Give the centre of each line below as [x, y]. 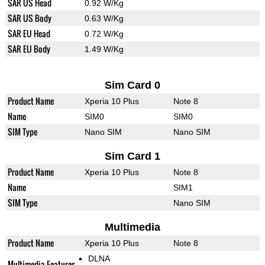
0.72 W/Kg [104, 34]
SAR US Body [29, 18]
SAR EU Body [29, 49]
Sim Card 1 [132, 156]
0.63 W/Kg [104, 19]
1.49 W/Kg [104, 49]
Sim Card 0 [132, 85]
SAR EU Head [29, 34]
